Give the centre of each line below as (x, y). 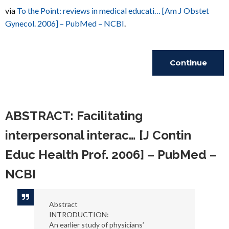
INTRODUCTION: (79, 214)
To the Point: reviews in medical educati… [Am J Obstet (113, 10)
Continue (188, 63)
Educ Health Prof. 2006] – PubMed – (111, 155)
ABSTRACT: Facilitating (74, 116)
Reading (188, 88)
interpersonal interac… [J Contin (98, 135)
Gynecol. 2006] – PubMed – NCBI (65, 23)
